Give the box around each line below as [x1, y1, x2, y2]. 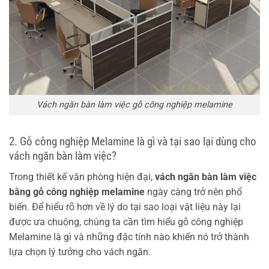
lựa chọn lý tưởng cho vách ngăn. [9, 246, 151, 258]
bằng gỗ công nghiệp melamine [9, 186, 145, 198]
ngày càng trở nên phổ [145, 186, 242, 198]
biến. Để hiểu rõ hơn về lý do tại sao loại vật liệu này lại [9, 201, 241, 213]
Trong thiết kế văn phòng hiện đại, [9, 171, 155, 183]
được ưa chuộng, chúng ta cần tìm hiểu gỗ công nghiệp [9, 216, 243, 228]
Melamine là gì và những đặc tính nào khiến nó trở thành [9, 231, 249, 243]
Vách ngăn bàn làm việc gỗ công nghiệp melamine [37, 100, 232, 110]
